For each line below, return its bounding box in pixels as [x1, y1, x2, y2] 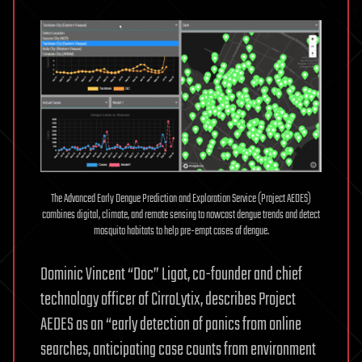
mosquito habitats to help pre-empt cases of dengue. [93, 221, 269, 241]
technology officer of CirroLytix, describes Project [40, 285, 296, 314]
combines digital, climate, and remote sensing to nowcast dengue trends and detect [42, 205, 320, 225]
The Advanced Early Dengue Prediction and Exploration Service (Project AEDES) [51, 189, 311, 208]
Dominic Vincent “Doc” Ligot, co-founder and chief [40, 260, 302, 288]
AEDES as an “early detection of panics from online [40, 310, 301, 339]
